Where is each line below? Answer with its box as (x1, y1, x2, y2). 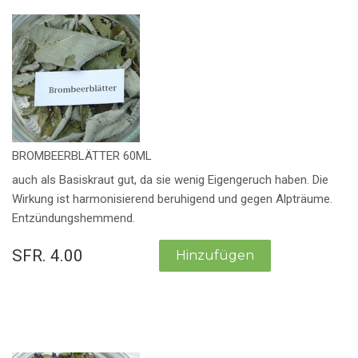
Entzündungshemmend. (12, 211, 135, 226)
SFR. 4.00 (12, 246, 83, 266)
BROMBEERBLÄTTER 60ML (12, 148, 152, 163)
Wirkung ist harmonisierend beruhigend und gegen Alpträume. (12, 192, 332, 207)
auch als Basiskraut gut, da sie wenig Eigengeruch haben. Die (12, 173, 328, 188)
